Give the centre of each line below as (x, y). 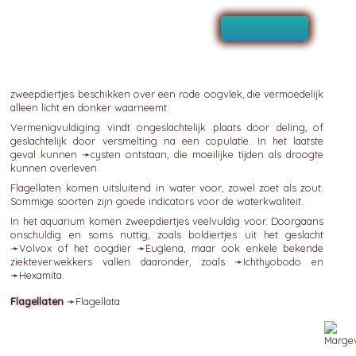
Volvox (36, 248)
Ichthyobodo (273, 261)
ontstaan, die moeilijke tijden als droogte (222, 154)
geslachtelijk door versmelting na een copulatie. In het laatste (167, 141)
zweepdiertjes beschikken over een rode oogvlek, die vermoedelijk (167, 94)
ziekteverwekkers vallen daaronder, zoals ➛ (127, 261)
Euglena (165, 248)
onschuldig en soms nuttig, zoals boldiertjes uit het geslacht (167, 234)
